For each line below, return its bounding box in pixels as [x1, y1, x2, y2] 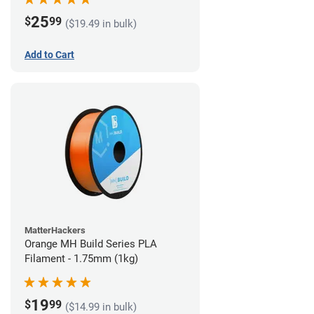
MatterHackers [25, 225, 86, 236]
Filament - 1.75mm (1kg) [25, 252, 138, 266]
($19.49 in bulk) [65, 17, 137, 30]
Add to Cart [25, 49, 74, 61]
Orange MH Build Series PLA [25, 238, 157, 251]
